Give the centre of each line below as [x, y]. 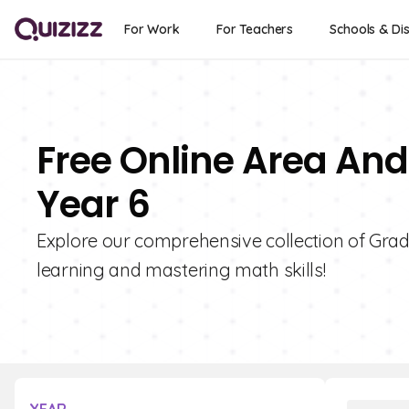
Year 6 [93, 204]
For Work [152, 29]
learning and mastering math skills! [181, 270]
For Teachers [255, 29]
